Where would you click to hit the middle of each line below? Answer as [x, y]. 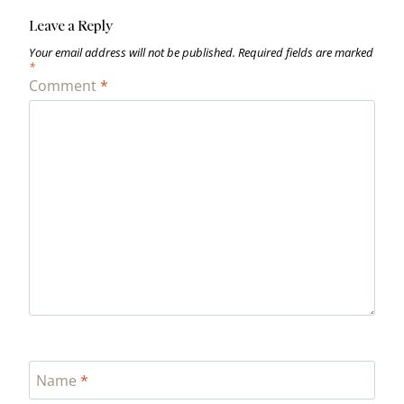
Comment [64, 85]
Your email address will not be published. [132, 52]
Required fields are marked [306, 52]
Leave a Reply [71, 25]
